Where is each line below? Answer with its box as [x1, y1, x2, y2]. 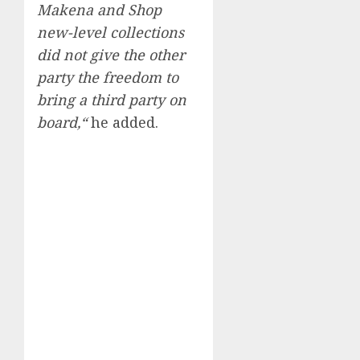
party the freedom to [37, 67, 178, 87]
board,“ [37, 112, 91, 132]
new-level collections [37, 22, 184, 42]
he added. [91, 112, 158, 132]
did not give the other [37, 44, 185, 64]
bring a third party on [37, 89, 186, 109]
